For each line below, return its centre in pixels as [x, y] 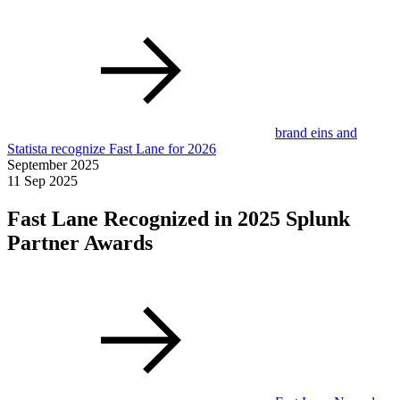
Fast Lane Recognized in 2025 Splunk [179, 219]
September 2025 [53, 165]
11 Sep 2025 [42, 181]
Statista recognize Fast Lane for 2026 [112, 149]
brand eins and [316, 133]
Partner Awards [80, 243]
